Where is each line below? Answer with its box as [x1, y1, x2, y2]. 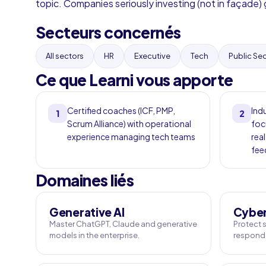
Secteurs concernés [36, 23, 181, 42]
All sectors [46, 51, 84, 61]
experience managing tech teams [67, 131, 195, 142]
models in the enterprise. [49, 230, 140, 240]
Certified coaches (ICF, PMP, [67, 105, 175, 116]
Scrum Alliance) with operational [67, 118, 191, 129]
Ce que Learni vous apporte [36, 70, 233, 90]
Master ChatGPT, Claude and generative [49, 219, 197, 229]
